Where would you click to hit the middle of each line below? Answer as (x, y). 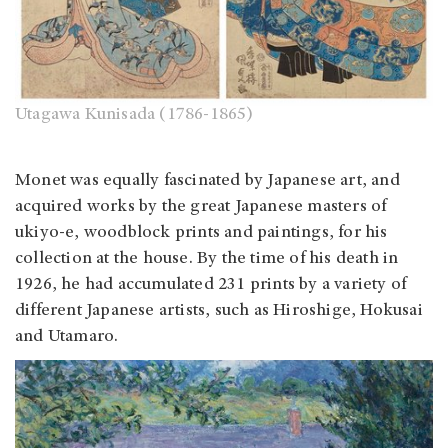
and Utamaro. (67, 337)
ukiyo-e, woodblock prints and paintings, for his (201, 233)
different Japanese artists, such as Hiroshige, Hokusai (219, 311)
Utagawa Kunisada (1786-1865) (134, 115)
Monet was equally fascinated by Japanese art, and (207, 181)
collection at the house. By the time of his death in (207, 259)
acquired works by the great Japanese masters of (201, 207)
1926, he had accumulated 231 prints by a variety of (211, 285)
